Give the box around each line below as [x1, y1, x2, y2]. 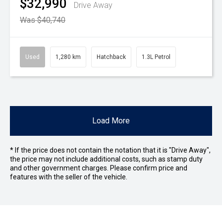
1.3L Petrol [142, 54, 170, 61]
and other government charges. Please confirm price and [10, 164, 187, 172]
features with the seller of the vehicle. [10, 173, 127, 181]
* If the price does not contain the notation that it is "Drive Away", [10, 146, 211, 155]
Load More [92, 116, 130, 126]
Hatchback [97, 54, 126, 61]
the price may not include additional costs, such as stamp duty [10, 155, 203, 164]
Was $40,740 [20, 15, 65, 25]
